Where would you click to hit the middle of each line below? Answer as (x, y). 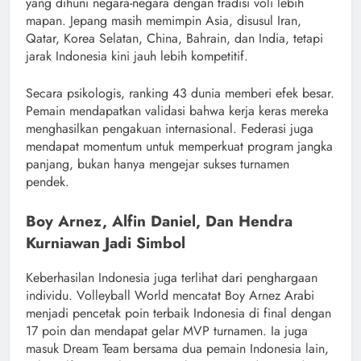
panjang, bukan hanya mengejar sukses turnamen (158, 164)
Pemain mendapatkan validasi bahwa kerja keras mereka (177, 110)
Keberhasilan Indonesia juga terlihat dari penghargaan (172, 277)
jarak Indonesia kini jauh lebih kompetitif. (137, 56)
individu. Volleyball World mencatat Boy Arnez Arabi (170, 295)
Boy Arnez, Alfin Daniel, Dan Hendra (159, 221)
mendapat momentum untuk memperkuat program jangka (179, 146)
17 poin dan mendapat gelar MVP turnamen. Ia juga (167, 330)
